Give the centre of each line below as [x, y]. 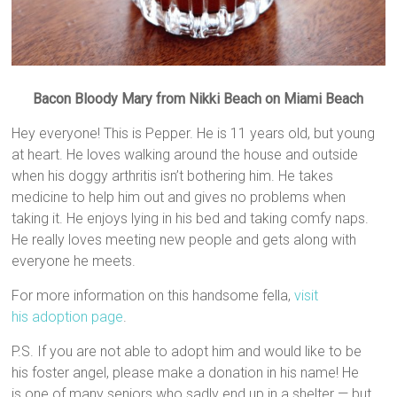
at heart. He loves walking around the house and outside [185, 154]
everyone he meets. [74, 261]
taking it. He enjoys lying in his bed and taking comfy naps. [191, 218]
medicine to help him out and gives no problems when [179, 197]
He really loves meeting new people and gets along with [184, 239]
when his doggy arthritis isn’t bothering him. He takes [173, 175]
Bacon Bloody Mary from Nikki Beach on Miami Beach [198, 98]
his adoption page [68, 316]
